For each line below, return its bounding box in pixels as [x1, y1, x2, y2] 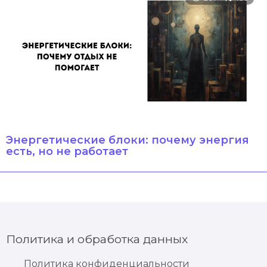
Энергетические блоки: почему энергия [6, 133, 249, 147]
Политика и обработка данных [6, 232, 188, 247]
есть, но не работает [6, 145, 128, 159]
